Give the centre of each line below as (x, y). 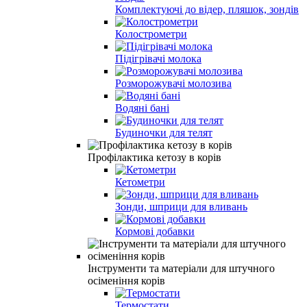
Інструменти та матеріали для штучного (181, 268)
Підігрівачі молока (158, 58)
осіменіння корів (126, 280)
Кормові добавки (155, 231)
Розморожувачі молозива (173, 83)
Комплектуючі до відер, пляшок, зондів (207, 9)
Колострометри (151, 34)
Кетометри (140, 182)
